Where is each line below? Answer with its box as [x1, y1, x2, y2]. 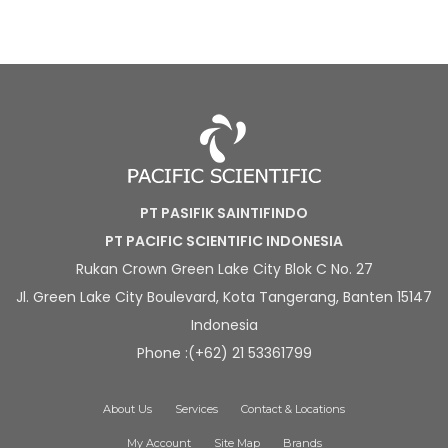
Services [175, 402, 218, 416]
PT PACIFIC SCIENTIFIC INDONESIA [105, 231, 343, 251]
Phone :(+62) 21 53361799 [136, 343, 312, 363]
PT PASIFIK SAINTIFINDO [140, 203, 308, 223]
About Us [103, 402, 152, 416]
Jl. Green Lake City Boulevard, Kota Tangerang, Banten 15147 [16, 287, 432, 307]
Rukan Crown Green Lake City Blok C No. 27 [75, 259, 373, 279]
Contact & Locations [241, 402, 345, 416]
